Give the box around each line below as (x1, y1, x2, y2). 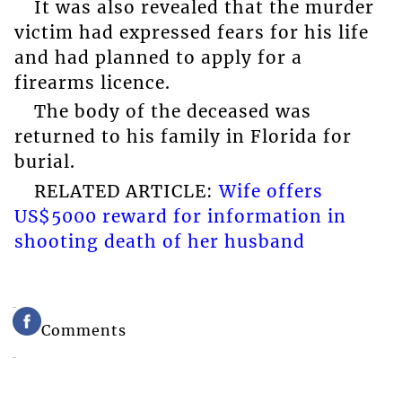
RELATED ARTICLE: (33, 179, 219, 202)
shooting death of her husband (13, 230, 305, 252)
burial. (13, 151, 75, 173)
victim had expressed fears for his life (13, 21, 369, 43)
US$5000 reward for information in (13, 205, 346, 227)
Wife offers (218, 179, 323, 202)
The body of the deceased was (33, 100, 311, 123)
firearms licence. (13, 71, 170, 93)
